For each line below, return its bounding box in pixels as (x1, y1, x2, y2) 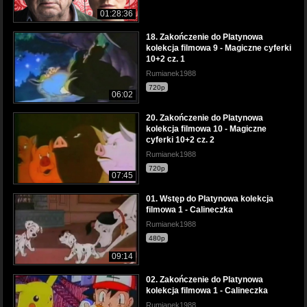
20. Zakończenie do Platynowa (146, 113, 263, 123)
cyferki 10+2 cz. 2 (146, 135, 214, 145)
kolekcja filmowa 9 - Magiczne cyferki (146, 42, 291, 53)
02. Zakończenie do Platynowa (146, 275, 263, 285)
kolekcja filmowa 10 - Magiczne (146, 124, 267, 134)
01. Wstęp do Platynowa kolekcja (146, 194, 273, 204)
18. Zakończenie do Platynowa (146, 32, 263, 42)
